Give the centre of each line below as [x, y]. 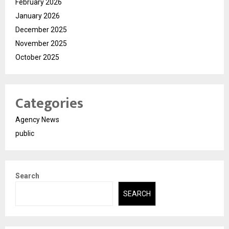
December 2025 [41, 29]
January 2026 [38, 16]
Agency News [37, 119]
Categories [49, 103]
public [25, 133]
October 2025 [37, 57]
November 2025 [41, 43]
